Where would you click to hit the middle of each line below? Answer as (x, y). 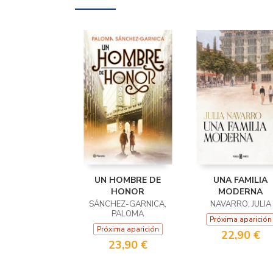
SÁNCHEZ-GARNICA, (128, 204)
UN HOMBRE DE (128, 180)
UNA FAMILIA (240, 180)
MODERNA (240, 192)
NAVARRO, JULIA (240, 204)
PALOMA (128, 214)
